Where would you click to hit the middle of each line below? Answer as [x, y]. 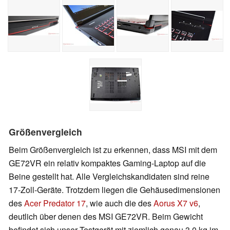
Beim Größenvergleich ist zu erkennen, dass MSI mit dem [113, 149]
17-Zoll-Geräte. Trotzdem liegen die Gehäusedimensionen [114, 189]
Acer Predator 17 [55, 203]
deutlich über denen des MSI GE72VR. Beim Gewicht [106, 216]
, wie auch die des [120, 203]
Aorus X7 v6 [176, 203]
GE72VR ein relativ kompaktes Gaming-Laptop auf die [107, 163]
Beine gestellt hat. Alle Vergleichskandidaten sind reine [109, 176]
